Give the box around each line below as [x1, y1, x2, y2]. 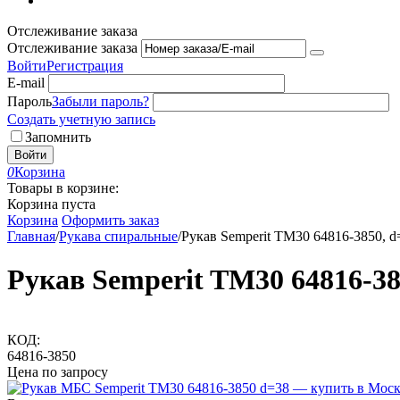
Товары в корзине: [7, 180, 119, 196]
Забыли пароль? [52, 94, 149, 109]
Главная [7, 229, 55, 244]
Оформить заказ [62, 212, 159, 228]
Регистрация [46, 58, 123, 73]
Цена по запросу [7, 363, 108, 379]
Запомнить [25, 129, 91, 145]
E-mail [7, 75, 45, 90]
